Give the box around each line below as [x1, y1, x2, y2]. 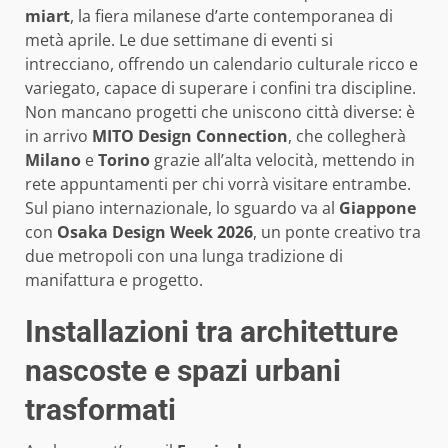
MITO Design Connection [92, 124, 288, 147]
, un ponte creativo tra [253, 220, 421, 243]
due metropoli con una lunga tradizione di [25, 244, 343, 267]
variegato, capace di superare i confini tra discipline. [25, 76, 416, 99]
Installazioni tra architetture [25, 313, 398, 349]
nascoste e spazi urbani [25, 352, 341, 388]
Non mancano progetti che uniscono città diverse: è [25, 100, 415, 123]
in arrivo [25, 124, 92, 147]
